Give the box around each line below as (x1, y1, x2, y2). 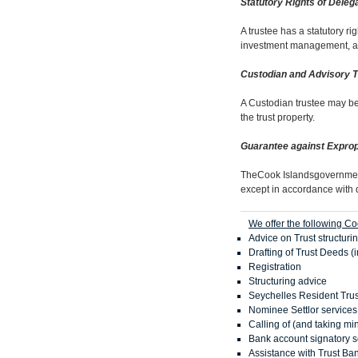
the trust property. (241, 111, 315, 123)
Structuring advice (249, 275, 327, 287)
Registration (249, 261, 301, 272)
